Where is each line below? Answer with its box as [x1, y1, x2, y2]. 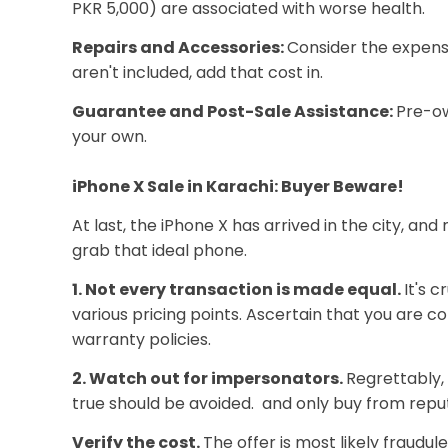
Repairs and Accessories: [72, 36, 287, 59]
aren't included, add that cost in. [72, 61, 323, 84]
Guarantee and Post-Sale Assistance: [72, 100, 396, 123]
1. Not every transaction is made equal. [72, 278, 404, 301]
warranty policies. [72, 328, 211, 351]
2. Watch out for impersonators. [72, 367, 346, 390]
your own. [72, 125, 147, 148]
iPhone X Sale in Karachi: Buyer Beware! [72, 175, 404, 198]
